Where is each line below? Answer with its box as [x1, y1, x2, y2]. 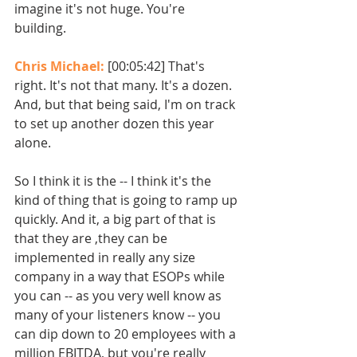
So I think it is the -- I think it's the [14, 172, 214, 190]
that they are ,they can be [14, 229, 171, 248]
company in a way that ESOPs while [14, 268, 228, 286]
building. [14, 19, 69, 37]
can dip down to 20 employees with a [14, 325, 239, 343]
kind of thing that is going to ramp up [14, 191, 241, 210]
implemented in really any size [14, 249, 198, 267]
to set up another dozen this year [14, 115, 218, 133]
